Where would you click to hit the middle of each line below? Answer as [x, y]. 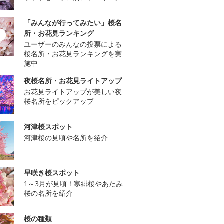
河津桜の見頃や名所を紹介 [66, 137]
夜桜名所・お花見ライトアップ [73, 80]
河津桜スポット [48, 126]
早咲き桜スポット [52, 172]
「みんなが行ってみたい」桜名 [73, 22]
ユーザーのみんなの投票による [73, 44]
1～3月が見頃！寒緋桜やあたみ [73, 183]
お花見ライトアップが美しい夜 [73, 91]
